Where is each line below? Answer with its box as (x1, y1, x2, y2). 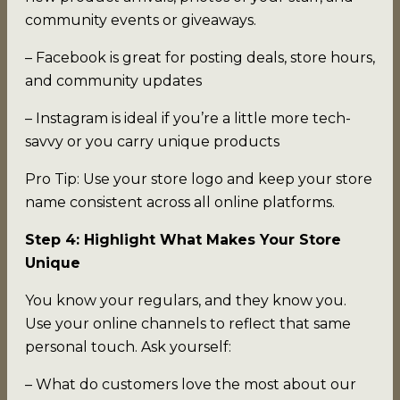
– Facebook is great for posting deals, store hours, (25, 48, 375, 66)
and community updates (25, 71, 202, 89)
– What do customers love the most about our (25, 375, 356, 393)
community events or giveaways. (25, 11, 256, 29)
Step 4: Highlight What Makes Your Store (25, 230, 341, 248)
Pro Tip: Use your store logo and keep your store (25, 170, 372, 187)
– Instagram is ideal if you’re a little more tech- (25, 109, 351, 127)
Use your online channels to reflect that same (25, 314, 351, 332)
